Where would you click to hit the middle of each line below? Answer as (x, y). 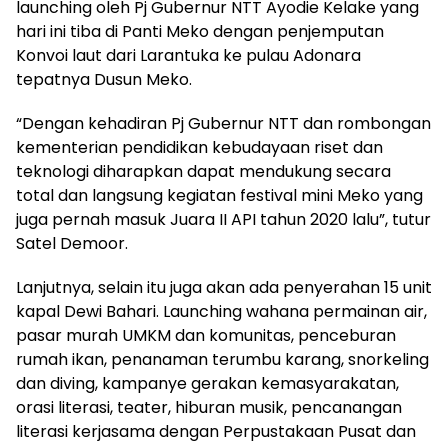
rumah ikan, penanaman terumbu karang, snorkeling (222, 360)
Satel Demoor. (72, 244)
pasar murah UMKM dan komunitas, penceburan (206, 336)
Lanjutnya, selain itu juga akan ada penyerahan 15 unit (224, 288)
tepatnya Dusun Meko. (104, 80)
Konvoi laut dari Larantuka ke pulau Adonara (188, 56)
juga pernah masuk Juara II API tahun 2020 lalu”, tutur (223, 220)
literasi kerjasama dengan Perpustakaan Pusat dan (216, 432)
